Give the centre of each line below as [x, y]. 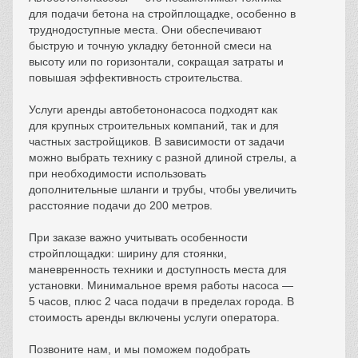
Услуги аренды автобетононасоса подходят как [153, 110]
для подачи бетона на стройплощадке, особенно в [162, 14]
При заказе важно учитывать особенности [138, 238]
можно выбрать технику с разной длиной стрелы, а [163, 158]
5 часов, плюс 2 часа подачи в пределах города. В [161, 302]
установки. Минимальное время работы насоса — [161, 286]
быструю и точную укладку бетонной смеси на [150, 46]
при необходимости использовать [117, 174]
